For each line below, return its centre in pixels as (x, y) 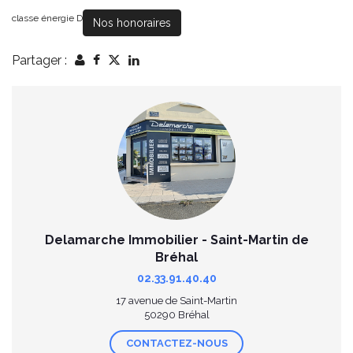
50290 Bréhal (176, 315)
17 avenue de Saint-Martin (176, 301)
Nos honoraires (132, 23)
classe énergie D (47, 19)
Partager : (39, 61)
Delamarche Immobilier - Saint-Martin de (176, 240)
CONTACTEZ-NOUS (176, 344)
